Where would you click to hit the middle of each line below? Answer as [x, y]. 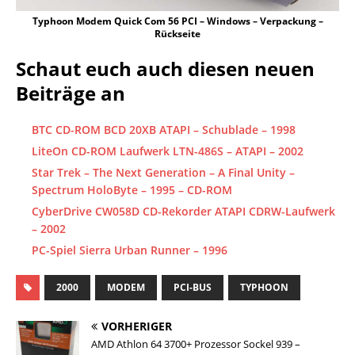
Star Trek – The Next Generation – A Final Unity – [163, 172]
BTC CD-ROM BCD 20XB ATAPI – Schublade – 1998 [164, 129]
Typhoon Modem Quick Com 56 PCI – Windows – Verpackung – [177, 21]
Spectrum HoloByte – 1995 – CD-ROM [132, 189]
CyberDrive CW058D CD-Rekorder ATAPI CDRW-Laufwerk [183, 211]
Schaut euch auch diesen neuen [165, 68]
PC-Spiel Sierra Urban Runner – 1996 [130, 250]
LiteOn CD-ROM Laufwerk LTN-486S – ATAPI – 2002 [168, 151]
